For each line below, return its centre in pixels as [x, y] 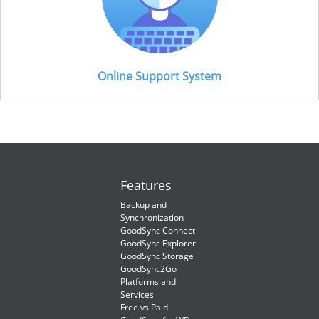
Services [137, 294]
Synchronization [152, 218]
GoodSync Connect [158, 230]
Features [146, 185]
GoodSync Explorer [158, 243]
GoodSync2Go [148, 269]
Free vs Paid [144, 307]
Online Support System [159, 77]
